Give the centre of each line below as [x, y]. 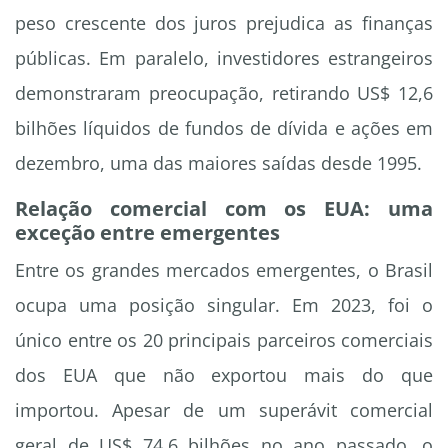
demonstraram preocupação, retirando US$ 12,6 [224, 93]
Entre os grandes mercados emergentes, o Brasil [224, 270]
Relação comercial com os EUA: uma [224, 209]
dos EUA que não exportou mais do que [224, 375]
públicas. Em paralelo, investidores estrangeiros [224, 58]
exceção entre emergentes [147, 233]
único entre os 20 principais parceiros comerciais [224, 340]
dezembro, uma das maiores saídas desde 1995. [218, 163]
